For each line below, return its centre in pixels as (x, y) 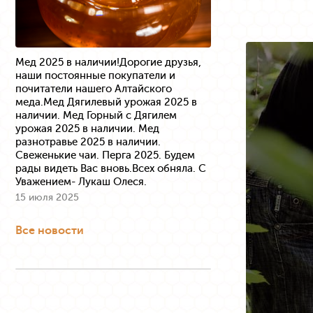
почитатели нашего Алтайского (94, 89)
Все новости (50, 231)
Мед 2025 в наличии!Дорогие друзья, (108, 63)
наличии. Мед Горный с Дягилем (96, 116)
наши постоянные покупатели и (95, 76)
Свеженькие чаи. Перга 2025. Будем (105, 155)
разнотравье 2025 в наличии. (88, 142)
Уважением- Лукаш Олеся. (81, 182)
